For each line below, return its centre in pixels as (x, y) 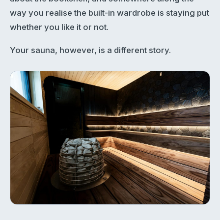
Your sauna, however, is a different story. (90, 50)
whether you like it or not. (59, 27)
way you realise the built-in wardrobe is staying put (110, 13)
